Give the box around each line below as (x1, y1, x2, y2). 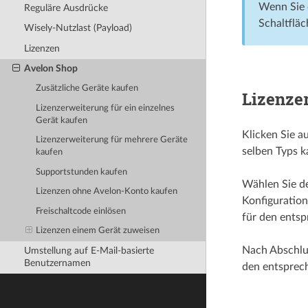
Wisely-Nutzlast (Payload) (23, 23, 132, 34)
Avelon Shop (23, 63, 78, 74)
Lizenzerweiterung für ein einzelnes (36, 103, 175, 113)
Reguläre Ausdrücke (23, 2, 108, 13)
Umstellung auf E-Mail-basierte (23, 245, 154, 256)
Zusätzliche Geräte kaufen (36, 84, 139, 93)
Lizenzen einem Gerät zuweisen (36, 226, 160, 236)
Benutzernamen (23, 258, 91, 269)
